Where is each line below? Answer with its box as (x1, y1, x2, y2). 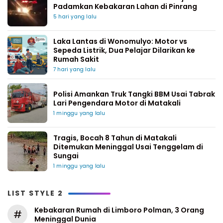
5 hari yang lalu (53, 13, 97, 21)
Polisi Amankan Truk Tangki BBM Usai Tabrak (53, 89, 215, 100)
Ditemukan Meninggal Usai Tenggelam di (53, 142, 203, 152)
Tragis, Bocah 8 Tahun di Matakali (53, 133, 177, 143)
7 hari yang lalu (53, 66, 96, 74)
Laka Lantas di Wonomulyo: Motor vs (53, 36, 187, 47)
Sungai (53, 151, 79, 161)
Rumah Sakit (53, 54, 99, 65)
